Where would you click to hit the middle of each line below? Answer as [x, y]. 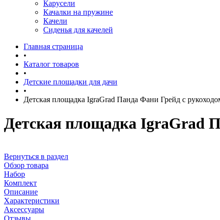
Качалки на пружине [78, 12]
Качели [55, 21]
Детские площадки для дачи [70, 82]
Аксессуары [24, 209]
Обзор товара [26, 165]
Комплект [20, 183]
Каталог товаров [51, 64]
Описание [21, 192]
